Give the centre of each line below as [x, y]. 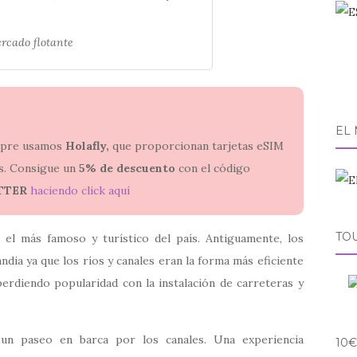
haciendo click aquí [80, 191]
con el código [214, 169]
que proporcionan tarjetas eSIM [197, 146]
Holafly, [86, 146]
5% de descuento [128, 169]
